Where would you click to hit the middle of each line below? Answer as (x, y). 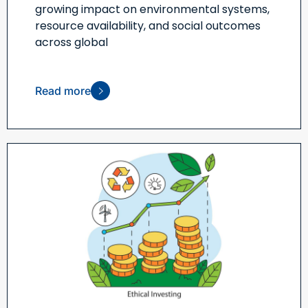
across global (71, 43)
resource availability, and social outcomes (148, 26)
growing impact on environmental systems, (152, 10)
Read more (63, 91)
